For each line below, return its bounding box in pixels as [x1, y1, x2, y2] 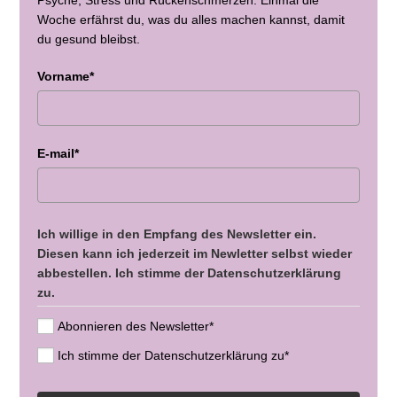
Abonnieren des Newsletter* [57, 319, 214, 334]
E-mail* [37, 145, 80, 160]
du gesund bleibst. [37, 31, 141, 46]
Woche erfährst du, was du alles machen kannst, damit [37, 12, 346, 27]
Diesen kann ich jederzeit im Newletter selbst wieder [37, 245, 353, 261]
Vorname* [37, 68, 95, 83]
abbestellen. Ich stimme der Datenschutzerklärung [37, 265, 342, 280]
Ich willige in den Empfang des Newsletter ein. [37, 226, 317, 241]
